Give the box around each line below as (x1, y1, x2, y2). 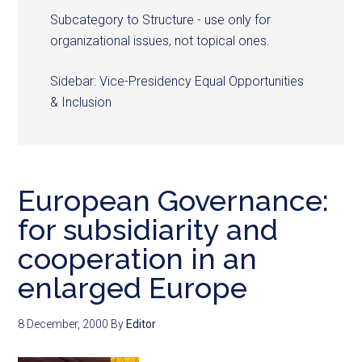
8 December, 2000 (18, 318, 109, 330)
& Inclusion (50, 95, 112, 110)
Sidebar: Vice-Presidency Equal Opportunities (50, 74, 305, 89)
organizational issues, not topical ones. (50, 33, 271, 48)
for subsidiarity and (18, 213, 279, 246)
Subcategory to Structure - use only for (50, 12, 271, 27)
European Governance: (18, 183, 330, 217)
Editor (126, 318, 157, 330)
